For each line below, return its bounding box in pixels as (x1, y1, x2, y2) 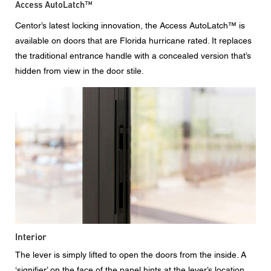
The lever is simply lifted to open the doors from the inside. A (15, 250, 246, 260)
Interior (15, 231, 47, 243)
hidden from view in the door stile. (15, 65, 144, 76)
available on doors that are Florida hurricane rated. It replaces (15, 35, 252, 45)
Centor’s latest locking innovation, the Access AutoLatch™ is (15, 20, 245, 30)
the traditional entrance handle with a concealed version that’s (15, 50, 251, 60)
